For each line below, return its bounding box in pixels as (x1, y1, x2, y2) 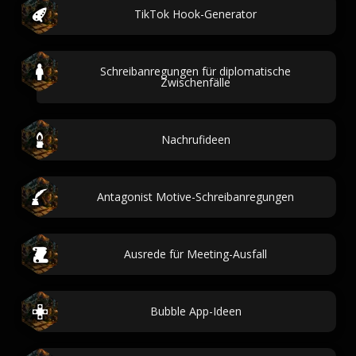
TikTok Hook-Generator (134, 6, 257, 21)
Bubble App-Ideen (149, 304, 242, 319)
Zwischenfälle (161, 75, 230, 90)
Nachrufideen (161, 132, 230, 147)
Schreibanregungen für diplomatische (100, 64, 291, 79)
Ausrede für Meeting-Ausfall (124, 246, 267, 261)
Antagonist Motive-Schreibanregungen (97, 189, 294, 204)
